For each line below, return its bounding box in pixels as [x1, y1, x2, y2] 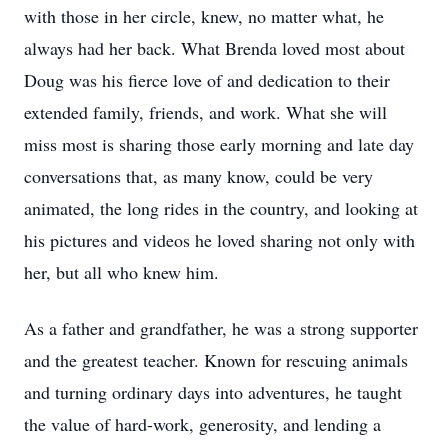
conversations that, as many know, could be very [24, 164, 373, 188]
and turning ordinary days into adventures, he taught [24, 380, 402, 404]
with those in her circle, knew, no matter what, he [24, 4, 384, 28]
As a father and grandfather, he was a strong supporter [24, 316, 418, 340]
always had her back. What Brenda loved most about [24, 36, 405, 60]
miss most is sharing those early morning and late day [24, 132, 414, 156]
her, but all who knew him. [24, 260, 219, 284]
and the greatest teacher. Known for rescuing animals [24, 348, 408, 372]
